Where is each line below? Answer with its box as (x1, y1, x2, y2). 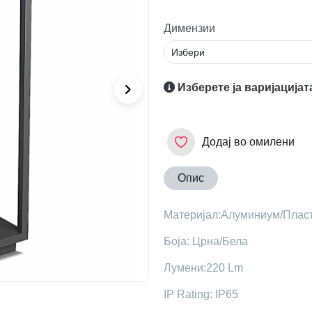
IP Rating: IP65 (163, 288, 238, 300)
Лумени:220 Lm (163, 261, 243, 274)
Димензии (163, 22, 215, 35)
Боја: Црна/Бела (163, 235, 248, 247)
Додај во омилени (201, 135, 295, 148)
